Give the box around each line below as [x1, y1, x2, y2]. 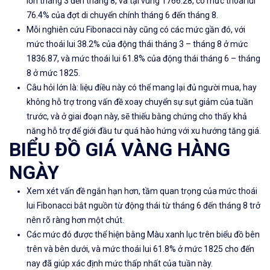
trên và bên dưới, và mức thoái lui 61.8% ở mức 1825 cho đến [27, 244, 254, 254]
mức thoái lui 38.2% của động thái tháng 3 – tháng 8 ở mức [27, 39, 248, 49]
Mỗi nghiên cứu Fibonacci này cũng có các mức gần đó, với [27, 25, 245, 35]
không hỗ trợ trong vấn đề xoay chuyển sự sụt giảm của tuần [27, 97, 253, 107]
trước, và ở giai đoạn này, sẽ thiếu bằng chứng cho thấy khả [27, 111, 247, 122]
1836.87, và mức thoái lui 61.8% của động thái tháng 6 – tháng [27, 54, 260, 64]
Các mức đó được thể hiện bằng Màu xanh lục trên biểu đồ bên [27, 230, 260, 240]
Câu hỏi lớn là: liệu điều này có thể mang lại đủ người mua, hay [27, 83, 257, 93]
